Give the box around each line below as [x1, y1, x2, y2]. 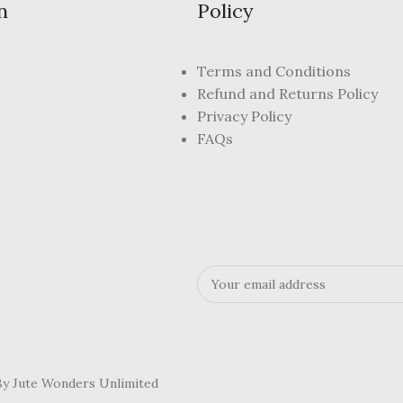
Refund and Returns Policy [196, 85, 378, 103]
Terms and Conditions [196, 62, 351, 80]
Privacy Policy [196, 107, 291, 125]
